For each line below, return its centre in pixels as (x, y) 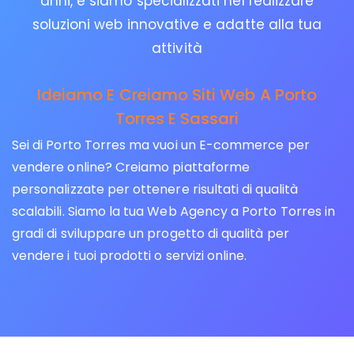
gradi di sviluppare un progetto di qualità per (151, 233)
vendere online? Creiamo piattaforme (131, 167)
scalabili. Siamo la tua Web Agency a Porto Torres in (174, 211)
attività (177, 48)
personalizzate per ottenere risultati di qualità (155, 189)
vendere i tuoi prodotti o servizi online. (130, 255)
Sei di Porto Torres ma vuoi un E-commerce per (161, 145)
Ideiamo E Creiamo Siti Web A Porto (177, 94)
